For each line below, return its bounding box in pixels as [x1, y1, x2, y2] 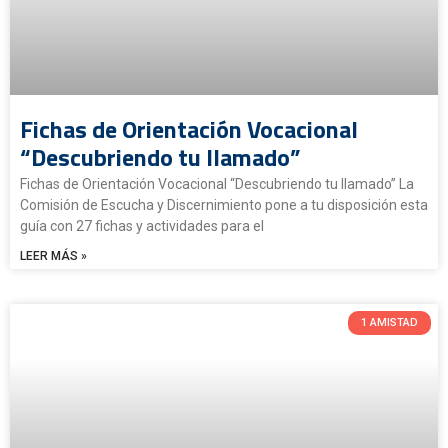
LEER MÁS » [20, 248, 87, 263]
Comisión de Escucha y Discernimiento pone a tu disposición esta [20, 196, 428, 213]
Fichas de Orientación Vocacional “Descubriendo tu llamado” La [20, 175, 414, 192]
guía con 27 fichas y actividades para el [20, 217, 264, 234]
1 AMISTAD [360, 316, 418, 330]
